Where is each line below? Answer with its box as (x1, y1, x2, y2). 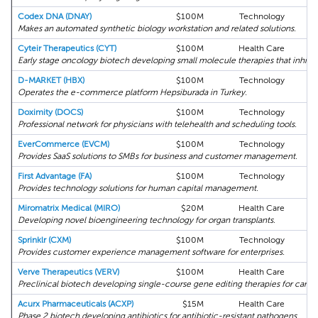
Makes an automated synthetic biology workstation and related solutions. (18, 23, 296, 33)
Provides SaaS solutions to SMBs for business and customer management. (18, 151, 297, 161)
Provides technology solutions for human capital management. (18, 183, 258, 193)
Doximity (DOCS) (18, 107, 83, 117)
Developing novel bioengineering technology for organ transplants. (18, 215, 275, 225)
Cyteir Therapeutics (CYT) (18, 43, 116, 53)
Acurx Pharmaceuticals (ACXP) (18, 299, 133, 309)
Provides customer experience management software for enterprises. (18, 247, 285, 257)
